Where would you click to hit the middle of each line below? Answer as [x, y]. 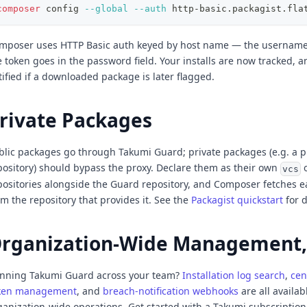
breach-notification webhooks [171, 291]
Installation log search [234, 275]
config [62, 9]
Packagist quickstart [237, 199]
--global [106, 9]
